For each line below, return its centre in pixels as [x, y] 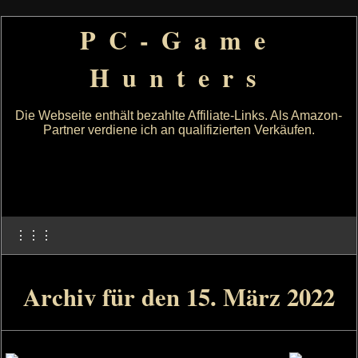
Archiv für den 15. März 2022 [179, 296]
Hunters [179, 77]
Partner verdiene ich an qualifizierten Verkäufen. [179, 130]
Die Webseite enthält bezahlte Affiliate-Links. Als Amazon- [179, 115]
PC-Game [179, 40]
